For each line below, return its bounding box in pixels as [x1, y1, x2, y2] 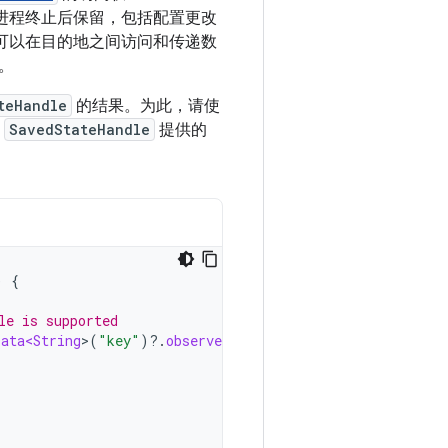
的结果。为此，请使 [72, 96, 220, 116]
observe [166, 331, 222, 350]
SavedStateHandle [9, 120, 150, 139]
